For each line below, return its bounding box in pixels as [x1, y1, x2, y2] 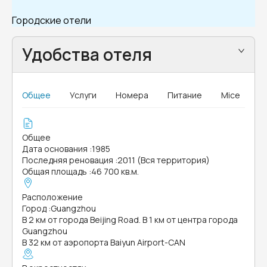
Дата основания [22, 143, 88, 154]
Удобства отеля [22, 43, 152, 66]
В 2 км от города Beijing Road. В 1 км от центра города [22, 214, 238, 225]
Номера [116, 89, 148, 101]
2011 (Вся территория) [117, 154, 210, 166]
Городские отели [12, 14, 91, 27]
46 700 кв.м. [91, 166, 139, 177]
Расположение [22, 191, 83, 203]
